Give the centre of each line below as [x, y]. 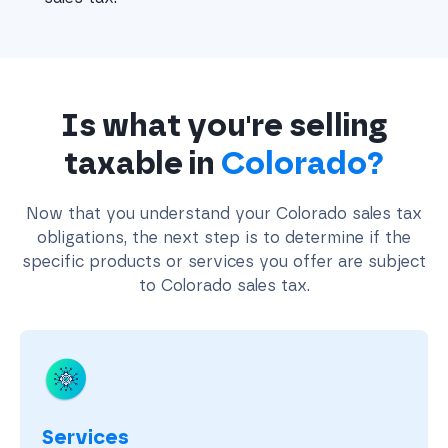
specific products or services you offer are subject [224, 261]
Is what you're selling [224, 124]
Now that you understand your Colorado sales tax [224, 213]
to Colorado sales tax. [224, 285]
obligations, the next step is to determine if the [224, 237]
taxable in [142, 162]
